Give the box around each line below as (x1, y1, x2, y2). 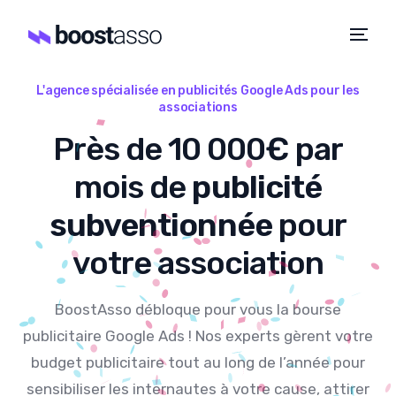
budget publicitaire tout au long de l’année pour (31, 354, 365, 371)
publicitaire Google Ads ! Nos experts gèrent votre (23, 327, 373, 345)
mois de (74, 168, 193, 206)
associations (158, 100, 238, 115)
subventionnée (49, 206, 272, 244)
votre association (72, 244, 324, 282)
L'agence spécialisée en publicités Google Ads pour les (36, 83, 360, 98)
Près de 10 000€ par (52, 130, 344, 168)
